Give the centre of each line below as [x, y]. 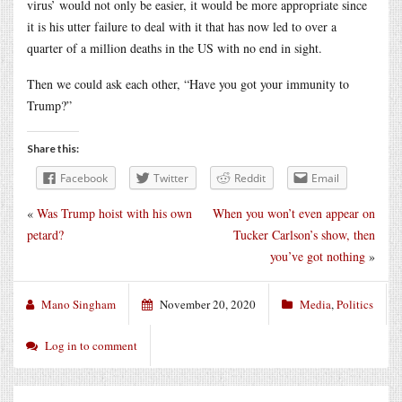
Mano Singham [79, 304]
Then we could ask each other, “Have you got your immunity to [188, 83]
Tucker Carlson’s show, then [304, 234]
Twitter [171, 178]
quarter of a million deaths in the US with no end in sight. [175, 48]
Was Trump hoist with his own [114, 213]
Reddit [250, 178]
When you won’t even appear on [294, 213]
